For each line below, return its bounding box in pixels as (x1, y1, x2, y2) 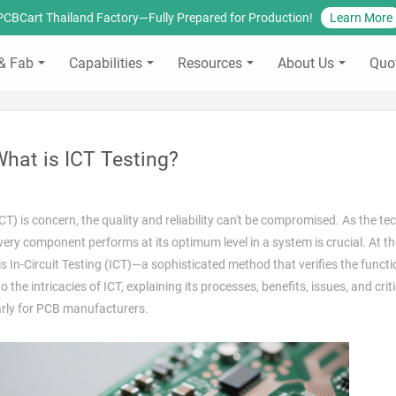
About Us (278, 55, 334, 72)
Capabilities (69, 55, 142, 72)
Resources (178, 55, 242, 72)
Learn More (329, 11, 392, 25)
